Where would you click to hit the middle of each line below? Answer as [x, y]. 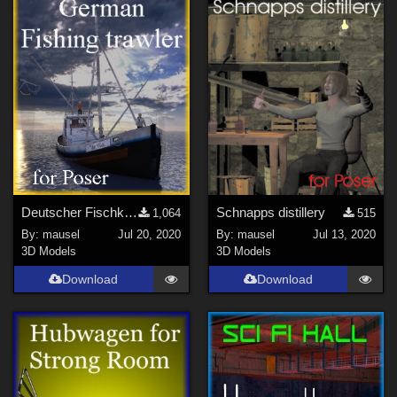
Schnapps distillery [270, 213]
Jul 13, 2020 [344, 234]
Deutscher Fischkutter [131, 213]
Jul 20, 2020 [150, 234]
